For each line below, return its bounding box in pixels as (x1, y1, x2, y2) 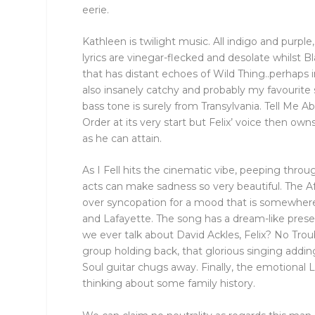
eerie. (82, 3, 110, 16)
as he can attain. (82, 132, 162, 146)
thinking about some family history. (82, 277, 256, 290)
